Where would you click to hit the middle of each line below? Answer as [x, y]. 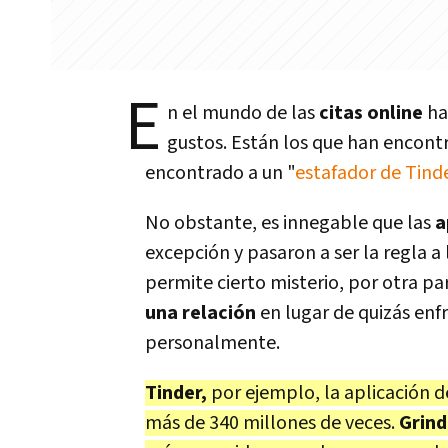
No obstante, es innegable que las [290, 223]
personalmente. [216, 343]
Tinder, [176, 393]
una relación [200, 313]
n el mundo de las [243, 113]
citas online [371, 113]
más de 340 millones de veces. [272, 423]
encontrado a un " [220, 173]
